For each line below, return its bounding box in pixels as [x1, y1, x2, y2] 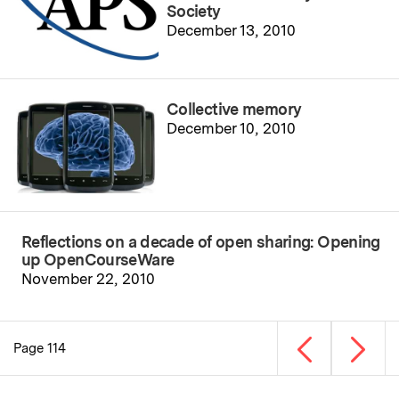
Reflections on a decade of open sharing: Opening [21, 232, 380, 252]
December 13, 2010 [167, 21, 297, 40]
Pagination [13, 364, 131, 393]
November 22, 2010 [21, 270, 155, 289]
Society [167, 2, 221, 21]
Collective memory [167, 99, 302, 118]
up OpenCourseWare [21, 250, 175, 270]
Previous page [297, 339, 385, 356]
